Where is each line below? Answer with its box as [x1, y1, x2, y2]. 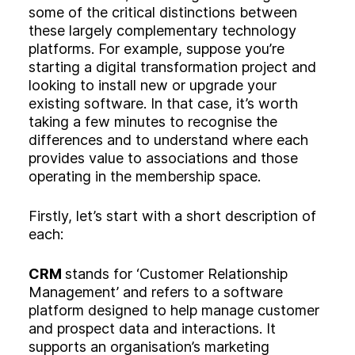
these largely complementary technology [29, 21, 296, 39]
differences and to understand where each [29, 131, 308, 148]
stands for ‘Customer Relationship [65, 265, 288, 282]
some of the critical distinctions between [29, 3, 297, 21]
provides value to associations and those [29, 149, 298, 166]
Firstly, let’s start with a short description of [29, 207, 316, 224]
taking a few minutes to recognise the [29, 113, 277, 130]
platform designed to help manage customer [29, 301, 319, 319]
